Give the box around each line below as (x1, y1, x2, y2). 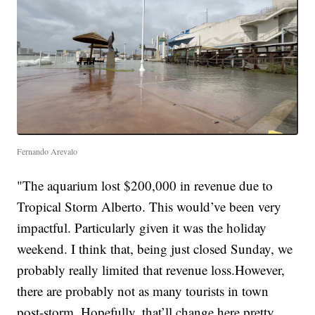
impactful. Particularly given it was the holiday (17, 219, 267, 237)
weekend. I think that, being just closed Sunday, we (17, 240, 293, 258)
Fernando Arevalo (17, 146, 78, 157)
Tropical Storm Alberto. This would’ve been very (17, 198, 282, 216)
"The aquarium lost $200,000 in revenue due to (17, 176, 274, 195)
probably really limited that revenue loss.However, (17, 261, 285, 279)
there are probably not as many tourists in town (17, 282, 269, 300)
